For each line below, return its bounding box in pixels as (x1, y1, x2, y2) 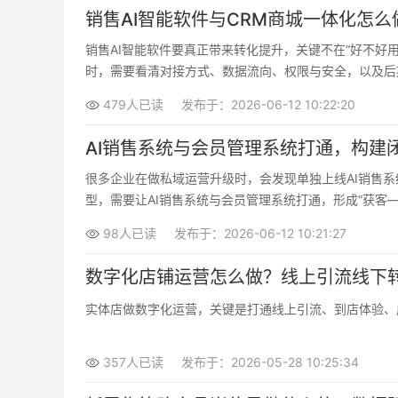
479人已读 (103, 97, 163, 112)
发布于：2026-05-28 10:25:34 (181, 354, 359, 370)
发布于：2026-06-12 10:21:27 (174, 226, 346, 241)
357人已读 (103, 354, 163, 370)
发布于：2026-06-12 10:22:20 (181, 97, 355, 112)
